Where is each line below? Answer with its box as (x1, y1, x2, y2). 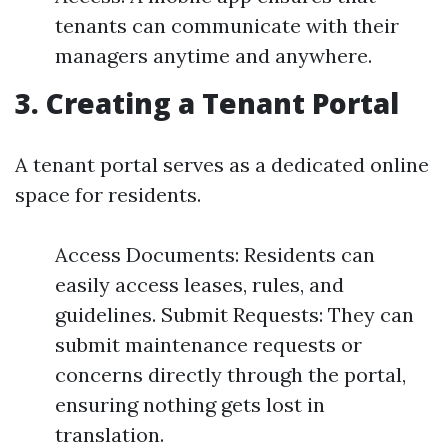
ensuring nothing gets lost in (55, 392, 325, 417)
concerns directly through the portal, (55, 362, 406, 387)
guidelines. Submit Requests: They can (55, 302, 414, 327)
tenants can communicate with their (55, 13, 399, 38)
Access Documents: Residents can (55, 242, 375, 267)
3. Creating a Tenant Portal (15, 84, 399, 122)
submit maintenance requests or (55, 332, 362, 357)
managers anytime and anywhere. (55, 43, 372, 68)
